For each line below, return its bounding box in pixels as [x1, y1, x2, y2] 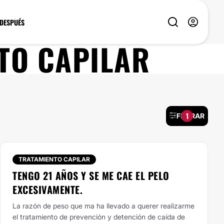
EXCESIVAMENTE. [12, 182, 82, 197]
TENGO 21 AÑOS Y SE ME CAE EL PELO [12, 168, 169, 183]
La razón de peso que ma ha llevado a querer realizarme [12, 201, 194, 210]
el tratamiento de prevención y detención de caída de [12, 212, 185, 221]
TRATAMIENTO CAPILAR [18, 155, 90, 163]
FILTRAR [176, 111, 204, 120]
